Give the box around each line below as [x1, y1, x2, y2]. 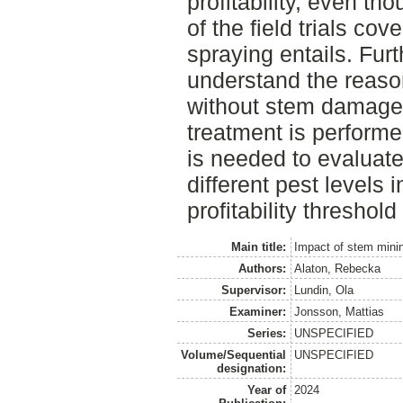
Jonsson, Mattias [294, 304, 385, 318]
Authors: [237, 261, 286, 275]
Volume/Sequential [180, 347, 286, 362]
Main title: [230, 239, 286, 254]
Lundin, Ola [294, 282, 354, 297]
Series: [246, 326, 286, 340]
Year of [246, 382, 286, 397]
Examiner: [228, 304, 286, 318]
